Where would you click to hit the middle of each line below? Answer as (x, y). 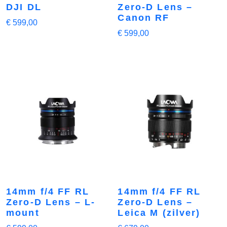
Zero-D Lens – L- (51, 202)
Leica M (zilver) (159, 213)
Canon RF (144, 17)
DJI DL (24, 7)
